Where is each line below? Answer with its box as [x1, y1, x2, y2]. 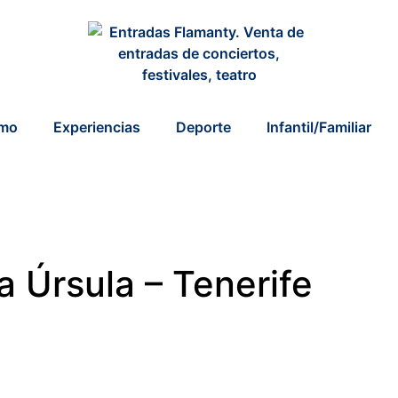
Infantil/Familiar [267, 118, 371, 136]
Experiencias [53, 118, 140, 136]
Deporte [176, 118, 231, 136]
